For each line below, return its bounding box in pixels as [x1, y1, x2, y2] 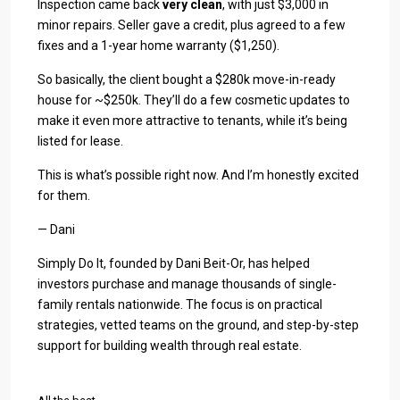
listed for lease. [37, 134, 123, 148]
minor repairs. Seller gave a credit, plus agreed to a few [37, 18, 346, 32]
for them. [37, 188, 90, 203]
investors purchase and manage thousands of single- [37, 277, 337, 291]
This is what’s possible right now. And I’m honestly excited [37, 168, 359, 182]
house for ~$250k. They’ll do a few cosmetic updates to [37, 93, 350, 107]
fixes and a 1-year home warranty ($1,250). [37, 38, 279, 53]
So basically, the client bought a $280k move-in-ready [37, 72, 336, 87]
